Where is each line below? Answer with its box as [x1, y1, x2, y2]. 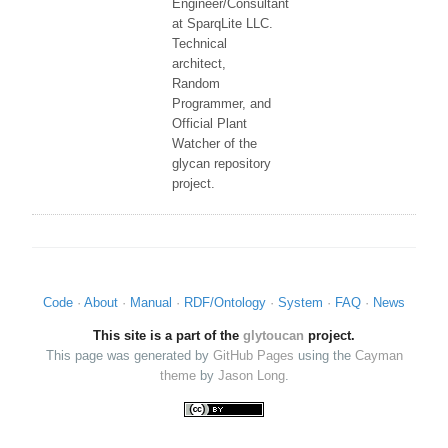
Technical [172, 35, 227, 51]
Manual [130, 295, 172, 311]
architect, [172, 55, 226, 71]
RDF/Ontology [184, 295, 266, 311]
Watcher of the [172, 135, 257, 151]
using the [293, 348, 355, 364]
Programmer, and [172, 95, 271, 111]
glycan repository [172, 155, 271, 171]
